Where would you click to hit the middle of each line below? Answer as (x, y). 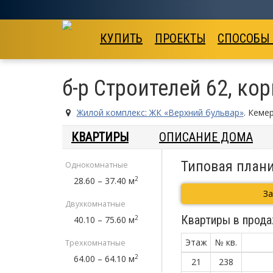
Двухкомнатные (95, 204)
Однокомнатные (97, 165)
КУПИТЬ (121, 39)
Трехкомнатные (95, 243)
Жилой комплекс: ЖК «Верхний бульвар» (160, 112)
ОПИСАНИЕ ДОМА (206, 137)
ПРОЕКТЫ (180, 39)
